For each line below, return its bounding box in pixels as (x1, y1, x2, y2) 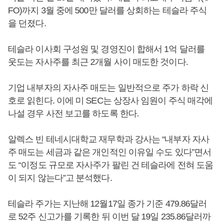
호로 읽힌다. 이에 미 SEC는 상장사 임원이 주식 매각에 (8, 96, 213, 106)
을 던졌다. (8, 18, 48, 28)
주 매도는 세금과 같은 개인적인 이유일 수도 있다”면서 (8, 147, 212, 157)
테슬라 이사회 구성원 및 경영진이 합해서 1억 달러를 (8, 44, 205, 54)
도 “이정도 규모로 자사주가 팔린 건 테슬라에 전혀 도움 (8, 160, 214, 170)
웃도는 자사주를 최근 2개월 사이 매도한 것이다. (8, 57, 190, 67)
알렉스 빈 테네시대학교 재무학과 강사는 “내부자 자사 (8, 134, 209, 144)
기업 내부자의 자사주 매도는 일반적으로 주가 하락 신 (8, 83, 209, 93)
